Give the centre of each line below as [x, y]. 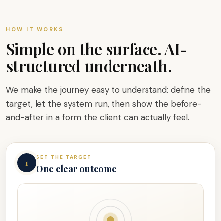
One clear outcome [76, 169]
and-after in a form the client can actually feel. [98, 118]
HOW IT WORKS [35, 29]
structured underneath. [89, 66]
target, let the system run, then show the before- [104, 104]
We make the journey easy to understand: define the [108, 90]
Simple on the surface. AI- [97, 49]
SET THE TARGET [64, 157]
